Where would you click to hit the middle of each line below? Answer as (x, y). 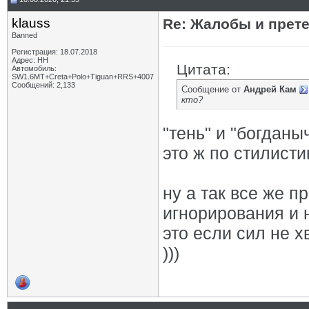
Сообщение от (212, 89)
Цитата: (203, 69)
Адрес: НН (30, 60)
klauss (31, 23)
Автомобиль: (34, 68)
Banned (24, 35)
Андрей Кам (270, 89)
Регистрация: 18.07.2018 (54, 52)
